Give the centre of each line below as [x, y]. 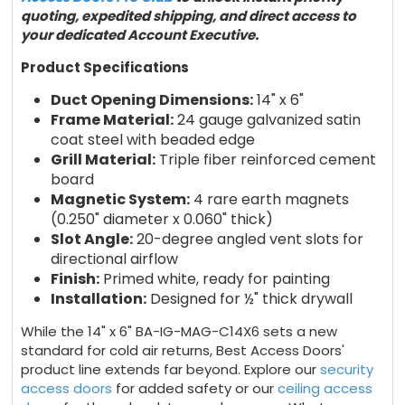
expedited [116, 15]
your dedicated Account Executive [138, 34]
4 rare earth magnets [269, 199]
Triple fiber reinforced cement [265, 159]
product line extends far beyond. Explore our [171, 369]
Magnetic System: [120, 199]
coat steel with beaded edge [152, 139]
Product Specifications [105, 67]
